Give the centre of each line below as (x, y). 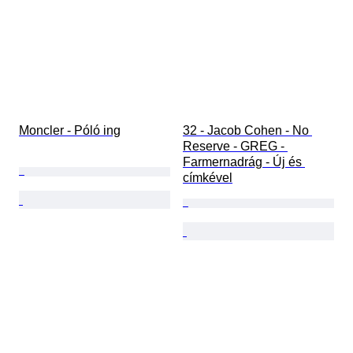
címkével (208, 178)
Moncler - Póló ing (70, 131)
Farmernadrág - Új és (244, 162)
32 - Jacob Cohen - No (247, 131)
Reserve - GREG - (235, 147)
